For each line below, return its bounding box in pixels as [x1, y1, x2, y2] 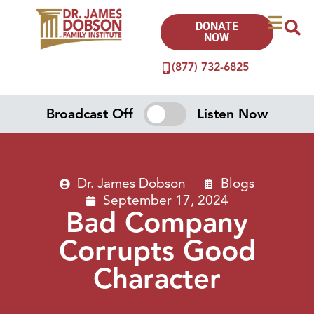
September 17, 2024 [103, 191, 228, 209]
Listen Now [196, 105, 268, 123]
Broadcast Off [46, 105, 134, 123]
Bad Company [66, 205, 248, 240]
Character [93, 261, 221, 296]
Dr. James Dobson [77, 175, 186, 192]
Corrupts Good [58, 233, 256, 268]
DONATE [195, 20, 238, 33]
